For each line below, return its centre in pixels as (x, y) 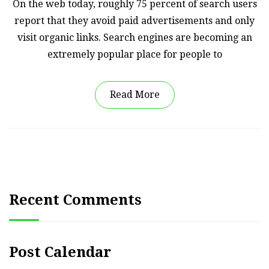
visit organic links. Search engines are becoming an (134, 37)
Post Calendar (60, 252)
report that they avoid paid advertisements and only (134, 20)
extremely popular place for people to (134, 54)
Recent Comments (75, 200)
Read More (134, 94)
